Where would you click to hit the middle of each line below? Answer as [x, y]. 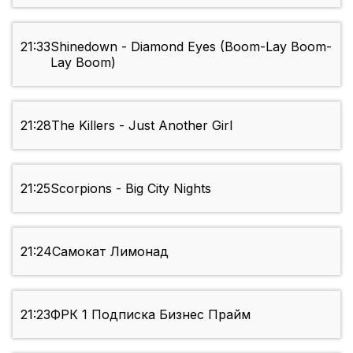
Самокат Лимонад [110, 252]
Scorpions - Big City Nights [131, 189]
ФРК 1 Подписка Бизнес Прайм [150, 315]
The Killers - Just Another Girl [142, 126]
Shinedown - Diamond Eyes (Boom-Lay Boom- [191, 47]
